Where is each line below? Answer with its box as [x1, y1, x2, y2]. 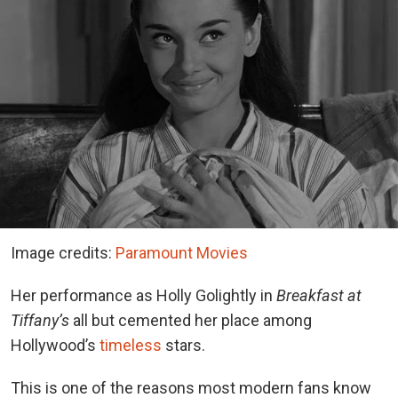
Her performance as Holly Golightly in [11, 285, 276, 305]
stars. [162, 335, 205, 354]
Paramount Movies [115, 243, 248, 262]
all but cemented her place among [69, 310, 312, 330]
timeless [99, 335, 162, 354]
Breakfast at [276, 285, 362, 305]
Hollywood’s [11, 335, 99, 354]
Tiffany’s [11, 310, 69, 330]
